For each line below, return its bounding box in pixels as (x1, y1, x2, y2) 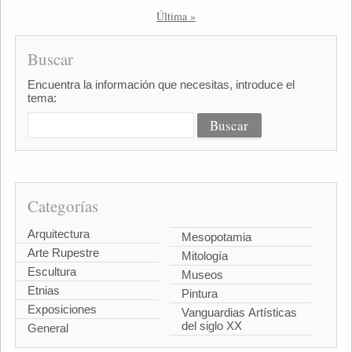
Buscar (27, 48, 73, 70)
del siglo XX (181, 318, 242, 332)
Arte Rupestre (27, 246, 99, 259)
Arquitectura (27, 227, 90, 240)
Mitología (181, 248, 228, 262)
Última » (156, 9, 196, 24)
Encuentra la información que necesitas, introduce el (27, 78, 295, 91)
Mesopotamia (181, 229, 251, 244)
